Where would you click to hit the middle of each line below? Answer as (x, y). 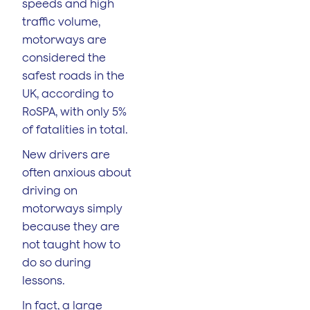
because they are (71, 226)
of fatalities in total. (75, 129)
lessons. (45, 280)
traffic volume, (61, 21)
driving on (50, 190)
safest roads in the (73, 75)
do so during (57, 262)
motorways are (64, 39)
